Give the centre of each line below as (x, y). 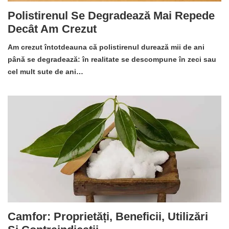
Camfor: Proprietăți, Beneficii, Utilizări (108, 217)
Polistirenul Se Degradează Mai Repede (111, 16)
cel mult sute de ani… (45, 72)
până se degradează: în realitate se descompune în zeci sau (112, 60)
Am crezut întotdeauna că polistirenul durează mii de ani (106, 47)
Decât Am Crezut (52, 29)
